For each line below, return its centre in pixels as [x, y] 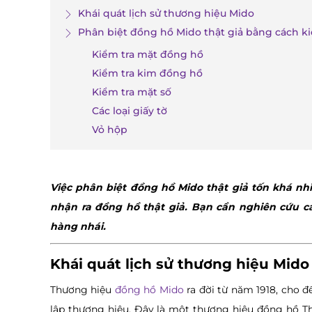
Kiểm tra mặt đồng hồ [148, 55]
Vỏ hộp [110, 130]
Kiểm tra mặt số [132, 92]
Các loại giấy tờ [130, 111]
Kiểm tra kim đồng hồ [147, 73]
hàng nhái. [78, 227]
